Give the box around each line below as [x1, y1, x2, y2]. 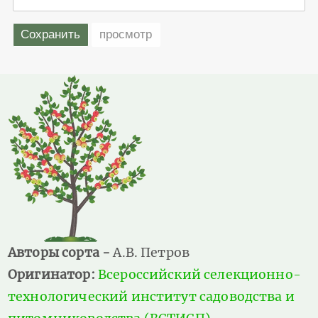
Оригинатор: [8, 266, 98, 283]
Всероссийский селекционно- [97, 266, 301, 283]
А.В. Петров [113, 244, 190, 261]
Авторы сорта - [8, 244, 114, 261]
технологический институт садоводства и [8, 288, 295, 305]
